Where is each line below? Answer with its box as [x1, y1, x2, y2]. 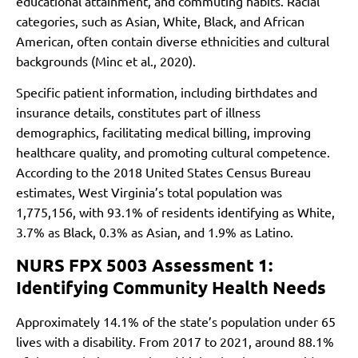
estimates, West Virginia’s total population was [16, 184, 282, 201]
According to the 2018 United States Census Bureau [16, 164, 311, 181]
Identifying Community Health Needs [16, 276, 326, 298]
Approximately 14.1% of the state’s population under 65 [16, 312, 336, 329]
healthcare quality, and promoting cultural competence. [16, 144, 330, 161]
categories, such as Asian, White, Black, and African [16, 12, 304, 29]
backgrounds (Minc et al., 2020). [16, 52, 196, 69]
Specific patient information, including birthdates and [16, 84, 317, 101]
